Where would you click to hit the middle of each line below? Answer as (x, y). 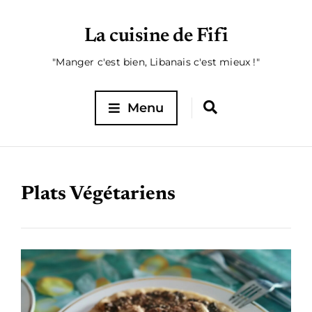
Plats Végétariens (98, 194)
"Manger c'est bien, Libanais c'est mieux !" (156, 62)
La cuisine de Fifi (156, 36)
